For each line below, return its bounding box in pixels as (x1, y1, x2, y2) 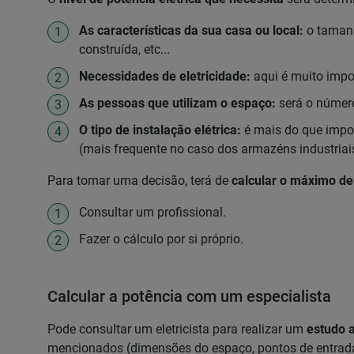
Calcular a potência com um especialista (47, 287, 331, 306)
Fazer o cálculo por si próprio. (79, 232, 243, 247)
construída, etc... (79, 42, 170, 57)
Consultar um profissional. (79, 205, 226, 220)
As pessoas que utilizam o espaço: (79, 96, 279, 111)
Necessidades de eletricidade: (79, 69, 254, 84)
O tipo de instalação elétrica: (79, 122, 244, 137)
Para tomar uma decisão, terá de (47, 173, 232, 188)
